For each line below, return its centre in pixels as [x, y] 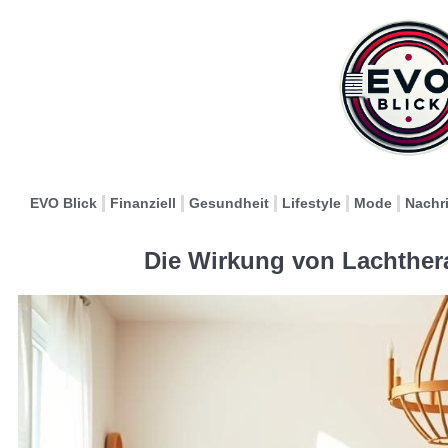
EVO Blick [63, 203]
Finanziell [142, 203]
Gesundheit [228, 203]
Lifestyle [311, 203]
